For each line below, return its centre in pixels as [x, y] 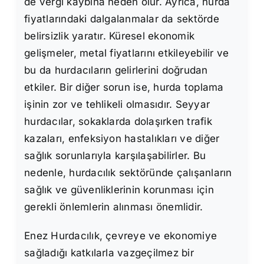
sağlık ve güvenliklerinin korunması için [119, 190]
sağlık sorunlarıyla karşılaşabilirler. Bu [115, 156]
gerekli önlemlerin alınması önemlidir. [114, 207]
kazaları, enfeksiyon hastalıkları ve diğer [122, 139]
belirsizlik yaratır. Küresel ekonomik [110, 36]
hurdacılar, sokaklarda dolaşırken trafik [118, 122]
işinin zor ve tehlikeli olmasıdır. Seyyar [117, 105]
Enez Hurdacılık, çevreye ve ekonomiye [121, 236]
